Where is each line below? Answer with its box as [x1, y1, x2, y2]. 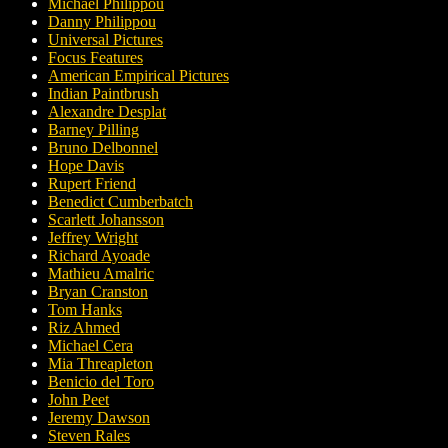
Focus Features [48, 49, 143, 67]
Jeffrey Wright [48, 229, 138, 247]
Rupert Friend [48, 175, 136, 193]
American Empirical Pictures [48, 67, 229, 85]
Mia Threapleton [48, 355, 153, 373]
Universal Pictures [48, 31, 163, 49]
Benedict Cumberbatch [48, 193, 193, 211]
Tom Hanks [48, 301, 122, 319]
